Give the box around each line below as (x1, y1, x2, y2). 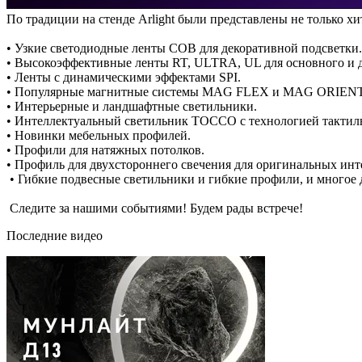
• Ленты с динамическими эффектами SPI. (6, 69, 241, 84)
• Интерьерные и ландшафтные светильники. (6, 99, 257, 113)
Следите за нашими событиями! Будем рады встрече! (6, 200, 303, 215)
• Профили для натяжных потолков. (6, 142, 204, 157)
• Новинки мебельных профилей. (6, 128, 191, 142)
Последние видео (6, 228, 103, 242)
